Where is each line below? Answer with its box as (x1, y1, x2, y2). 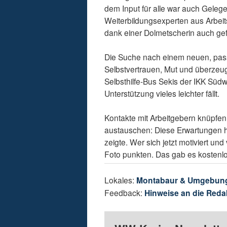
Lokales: (104, 174, 137, 186)
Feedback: (104, 187, 145, 199)
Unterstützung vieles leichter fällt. (104, 88, 220, 99)
